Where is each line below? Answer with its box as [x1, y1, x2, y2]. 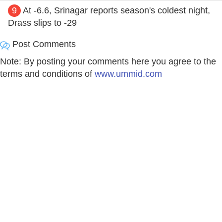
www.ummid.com [95, 68, 162, 79]
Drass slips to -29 [8, 17, 77, 28]
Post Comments [10, 39, 76, 49]
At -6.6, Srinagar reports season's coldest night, [23, 5, 210, 15]
